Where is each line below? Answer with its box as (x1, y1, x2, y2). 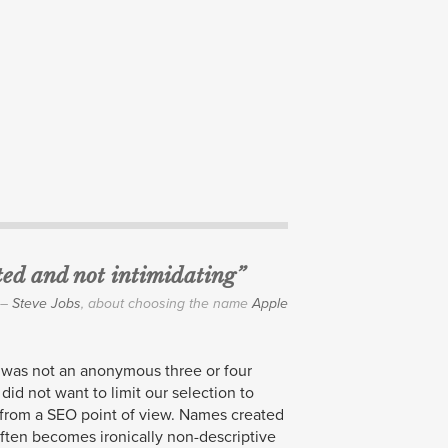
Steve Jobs (12, 295, 81, 312)
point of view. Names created (77, 405, 284, 425)
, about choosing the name (81, 295, 252, 312)
